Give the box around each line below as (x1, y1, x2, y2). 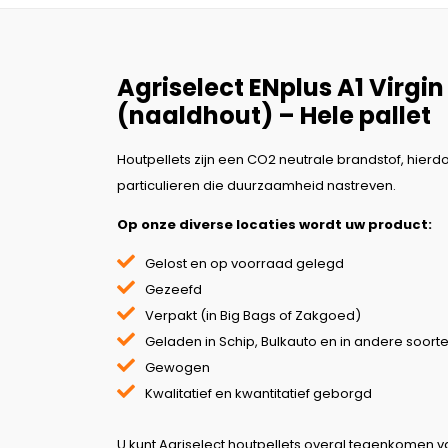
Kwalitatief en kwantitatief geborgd (145, 384, 372, 404)
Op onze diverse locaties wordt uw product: (117, 215, 432, 235)
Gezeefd (145, 280, 202, 300)
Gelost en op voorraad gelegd (145, 254, 344, 274)
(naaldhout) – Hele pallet (117, 98, 431, 132)
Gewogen (145, 358, 210, 378)
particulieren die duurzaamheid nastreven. (117, 176, 396, 196)
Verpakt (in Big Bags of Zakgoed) (145, 306, 361, 326)
